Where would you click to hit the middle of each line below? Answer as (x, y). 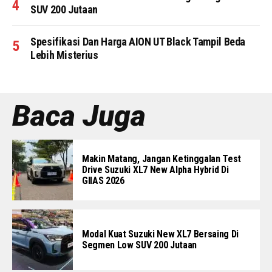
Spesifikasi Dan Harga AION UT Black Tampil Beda (138, 42)
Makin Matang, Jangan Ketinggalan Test (162, 159)
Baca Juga (79, 116)
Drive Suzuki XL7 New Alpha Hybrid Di (155, 170)
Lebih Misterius (64, 55)
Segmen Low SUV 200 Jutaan (139, 245)
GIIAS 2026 (103, 181)
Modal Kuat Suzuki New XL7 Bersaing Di (161, 234)
